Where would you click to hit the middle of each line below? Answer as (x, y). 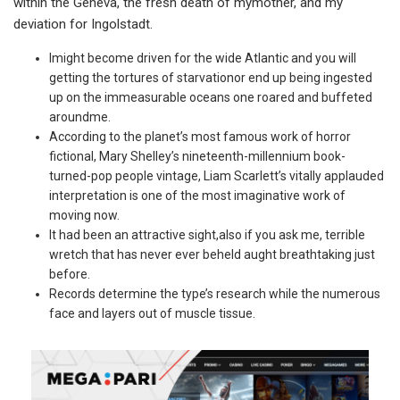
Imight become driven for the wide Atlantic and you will (203, 58)
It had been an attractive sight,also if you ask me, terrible (207, 235)
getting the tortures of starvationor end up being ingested (211, 78)
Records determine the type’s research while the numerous (215, 294)
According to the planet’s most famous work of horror (200, 137)
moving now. (84, 215)
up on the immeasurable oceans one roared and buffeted (211, 97)
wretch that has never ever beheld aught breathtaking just (212, 254)
